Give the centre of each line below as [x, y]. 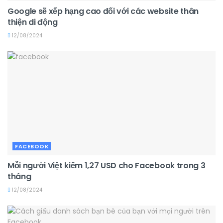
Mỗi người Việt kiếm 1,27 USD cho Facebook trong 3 [107, 165]
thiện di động [33, 22]
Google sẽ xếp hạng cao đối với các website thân [103, 11]
